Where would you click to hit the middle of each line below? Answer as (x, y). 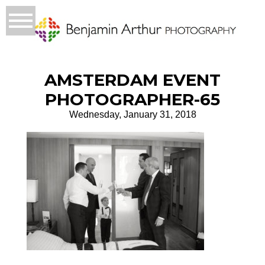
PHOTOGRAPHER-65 (132, 100)
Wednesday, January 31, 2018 (132, 115)
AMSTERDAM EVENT (132, 80)
